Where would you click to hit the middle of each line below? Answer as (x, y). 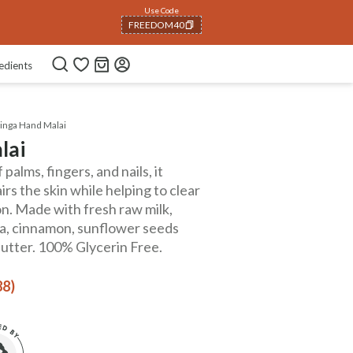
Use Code (156, 10)
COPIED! (137, 60)
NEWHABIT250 (151, 24)
